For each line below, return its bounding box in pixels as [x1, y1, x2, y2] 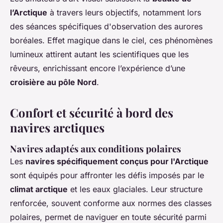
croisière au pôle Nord [10, 77, 97, 87]
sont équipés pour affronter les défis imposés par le [10, 170, 204, 180]
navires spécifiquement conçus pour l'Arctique [25, 156, 209, 166]
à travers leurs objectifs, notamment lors [47, 7, 201, 17]
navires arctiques [10, 119, 105, 135]
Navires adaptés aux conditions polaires [10, 142, 181, 155]
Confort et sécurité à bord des [10, 104, 173, 120]
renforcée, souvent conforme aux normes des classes [10, 198, 212, 208]
